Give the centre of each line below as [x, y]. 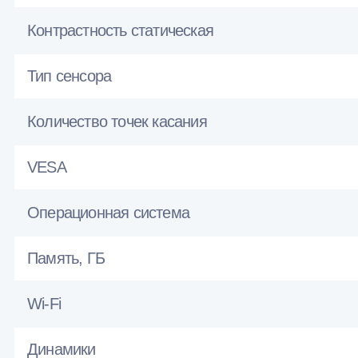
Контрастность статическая [120, 31]
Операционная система [108, 213]
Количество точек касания [117, 122]
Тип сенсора [70, 76]
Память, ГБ [66, 259]
